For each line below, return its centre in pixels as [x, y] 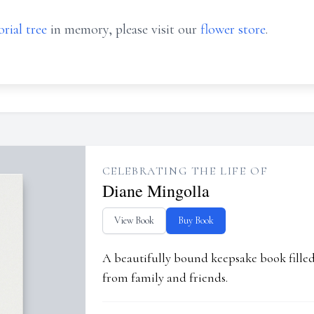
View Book [134, 220]
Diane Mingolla [156, 191]
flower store [233, 29]
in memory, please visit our [124, 29]
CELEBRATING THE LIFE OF [185, 171]
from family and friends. [165, 278]
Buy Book [196, 220]
